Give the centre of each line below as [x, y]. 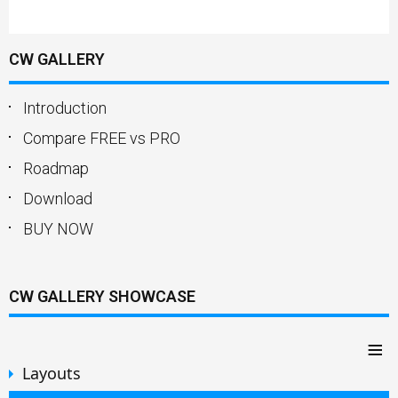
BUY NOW [58, 229]
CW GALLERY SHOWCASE [102, 297]
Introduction [65, 108]
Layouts [52, 374]
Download [58, 199]
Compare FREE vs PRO [102, 139]
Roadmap [56, 169]
